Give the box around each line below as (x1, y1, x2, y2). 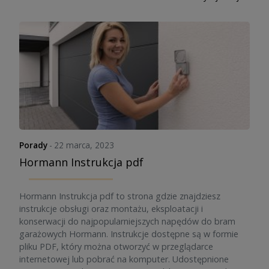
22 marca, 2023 (54, 139, 115, 151)
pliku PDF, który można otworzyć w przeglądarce (19, 241, 213, 252)
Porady (19, 139, 47, 151)
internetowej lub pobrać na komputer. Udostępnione (19, 253, 229, 265)
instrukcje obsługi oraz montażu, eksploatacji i (19, 203, 203, 214)
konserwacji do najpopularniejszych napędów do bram (19, 216, 235, 227)
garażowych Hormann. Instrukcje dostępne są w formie (19, 228, 238, 240)
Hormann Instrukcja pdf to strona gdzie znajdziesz (19, 190, 220, 202)
